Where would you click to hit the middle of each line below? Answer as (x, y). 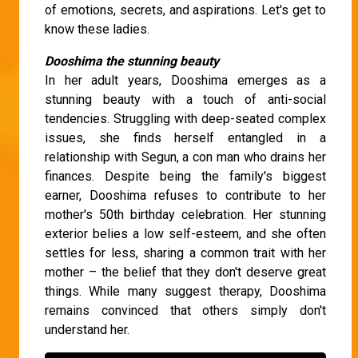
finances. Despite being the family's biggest (185, 176)
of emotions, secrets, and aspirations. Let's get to (185, 10)
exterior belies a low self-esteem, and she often (185, 233)
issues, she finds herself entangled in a (185, 137)
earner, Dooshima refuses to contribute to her (185, 195)
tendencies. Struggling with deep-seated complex (185, 118)
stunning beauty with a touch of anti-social (185, 99)
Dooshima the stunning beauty (132, 61)
